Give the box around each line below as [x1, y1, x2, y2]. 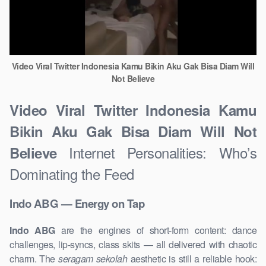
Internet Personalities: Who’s [56, 141, 256, 163]
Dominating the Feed [9, 163, 134, 184]
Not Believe [111, 72, 155, 84]
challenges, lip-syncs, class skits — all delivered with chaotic [9, 237, 256, 252]
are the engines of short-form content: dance [55, 223, 256, 237]
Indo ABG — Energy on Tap [9, 195, 144, 212]
